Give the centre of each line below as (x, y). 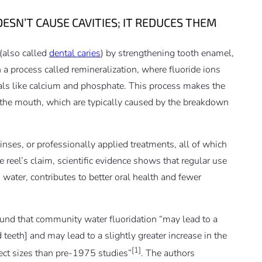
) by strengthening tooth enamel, (167, 53)
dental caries (75, 53)
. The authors (168, 253)
